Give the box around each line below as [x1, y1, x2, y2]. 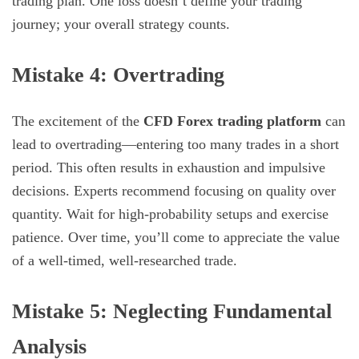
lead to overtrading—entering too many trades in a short [12, 135, 339, 152]
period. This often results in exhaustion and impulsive [12, 159, 325, 175]
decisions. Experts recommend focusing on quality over [12, 182, 336, 199]
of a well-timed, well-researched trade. [12, 252, 237, 268]
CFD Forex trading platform [143, 112, 321, 129]
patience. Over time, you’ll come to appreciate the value [12, 228, 340, 245]
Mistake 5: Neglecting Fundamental [12, 299, 332, 324]
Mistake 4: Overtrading [12, 62, 224, 87]
